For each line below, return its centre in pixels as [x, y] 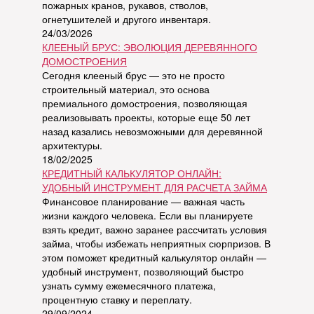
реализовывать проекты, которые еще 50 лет [146, 117]
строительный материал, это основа [126, 89]
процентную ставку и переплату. [117, 299]
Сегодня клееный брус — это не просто [134, 75]
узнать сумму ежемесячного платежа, [129, 285]
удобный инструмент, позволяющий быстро [143, 271]
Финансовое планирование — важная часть [143, 201]
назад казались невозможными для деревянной [152, 131]
